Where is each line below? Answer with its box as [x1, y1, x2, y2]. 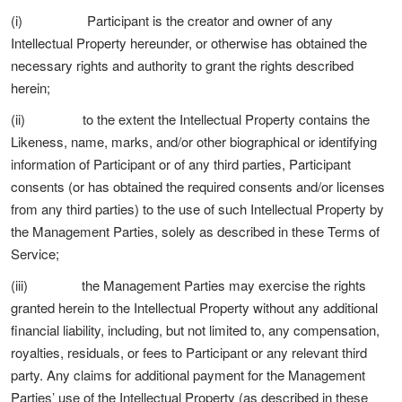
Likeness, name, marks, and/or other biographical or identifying [11, 132, 377, 151]
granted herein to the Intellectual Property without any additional [11, 298, 378, 317]
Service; [11, 244, 59, 263]
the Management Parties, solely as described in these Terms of [11, 222, 380, 240]
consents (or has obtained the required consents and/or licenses [11, 177, 385, 196]
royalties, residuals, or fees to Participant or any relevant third [11, 343, 367, 362]
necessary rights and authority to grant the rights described [11, 56, 354, 74]
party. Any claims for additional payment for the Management [11, 365, 365, 384]
